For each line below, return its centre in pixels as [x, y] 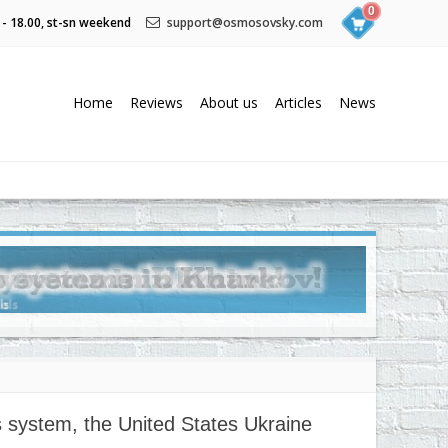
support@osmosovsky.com [245, 22]
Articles [298, 102]
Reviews [156, 102]
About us [229, 102]
